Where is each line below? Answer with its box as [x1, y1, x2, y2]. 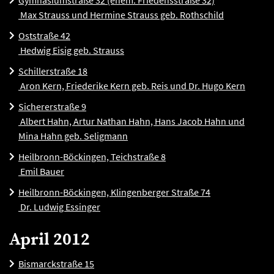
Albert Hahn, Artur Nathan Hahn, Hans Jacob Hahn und [18, 115, 245, 127]
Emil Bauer [18, 165, 64, 177]
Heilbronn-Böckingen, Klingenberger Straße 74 [18, 186, 210, 198]
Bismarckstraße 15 [18, 257, 94, 270]
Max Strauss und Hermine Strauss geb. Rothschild [18, 9, 224, 21]
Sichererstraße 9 [18, 100, 86, 113]
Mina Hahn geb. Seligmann [18, 130, 128, 142]
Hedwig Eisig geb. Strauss [18, 44, 124, 56]
